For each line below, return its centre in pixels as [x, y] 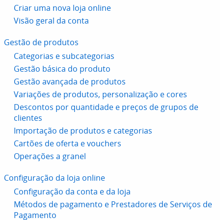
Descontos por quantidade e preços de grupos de [106, 107]
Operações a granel [50, 156]
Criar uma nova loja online [62, 8]
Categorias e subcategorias [64, 56]
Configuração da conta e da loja [72, 192]
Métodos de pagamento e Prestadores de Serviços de [113, 204]
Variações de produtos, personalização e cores [100, 94]
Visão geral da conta [51, 21]
